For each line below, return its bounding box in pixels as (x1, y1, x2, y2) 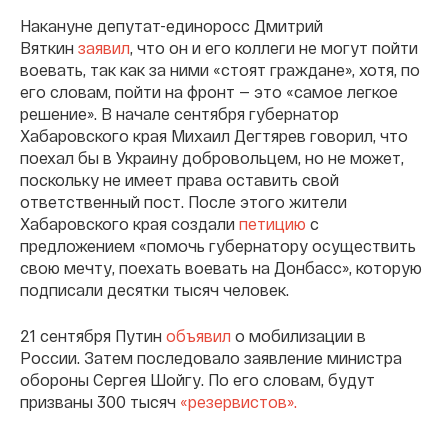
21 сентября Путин (20, 325, 166, 345)
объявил (166, 325, 231, 345)
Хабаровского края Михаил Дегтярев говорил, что (20, 125, 408, 145)
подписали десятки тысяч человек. (20, 279, 289, 299)
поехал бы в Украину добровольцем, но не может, (20, 147, 404, 167)
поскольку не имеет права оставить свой (20, 169, 339, 189)
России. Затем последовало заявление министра (20, 347, 402, 367)
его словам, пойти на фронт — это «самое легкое (20, 81, 398, 101)
